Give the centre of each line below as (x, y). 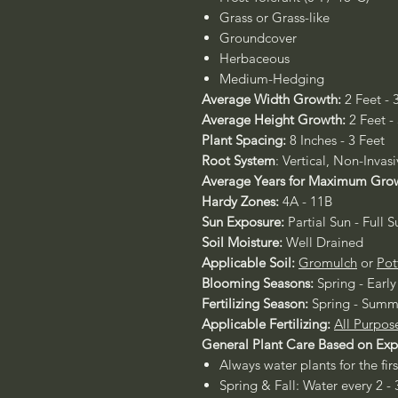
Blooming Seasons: (259, 283)
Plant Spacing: (246, 140)
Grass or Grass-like (275, 17)
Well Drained (323, 242)
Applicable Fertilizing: (266, 324)
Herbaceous (255, 58)
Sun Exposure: (245, 222)
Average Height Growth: (274, 119)
